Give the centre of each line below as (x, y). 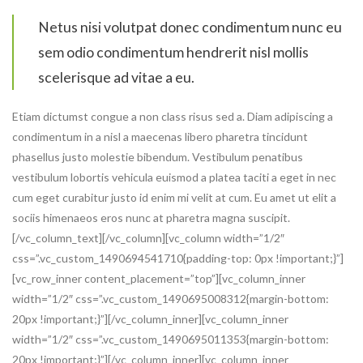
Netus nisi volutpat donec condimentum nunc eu (190, 27)
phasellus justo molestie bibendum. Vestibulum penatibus (158, 156)
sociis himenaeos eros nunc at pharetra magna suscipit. (151, 217)
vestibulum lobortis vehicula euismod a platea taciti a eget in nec (174, 177)
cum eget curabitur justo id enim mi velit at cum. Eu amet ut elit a (174, 197)
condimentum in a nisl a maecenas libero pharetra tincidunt (160, 136)
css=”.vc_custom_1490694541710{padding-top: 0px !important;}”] (178, 258)
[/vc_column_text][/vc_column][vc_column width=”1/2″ (148, 237)
